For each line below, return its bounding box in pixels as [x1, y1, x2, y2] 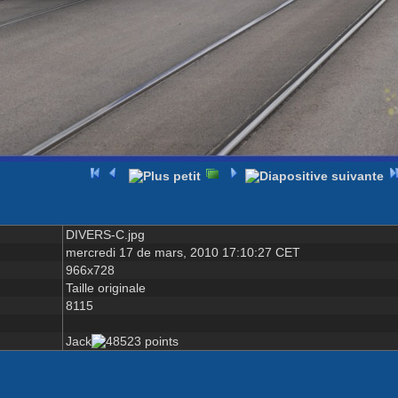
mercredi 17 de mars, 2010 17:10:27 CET [65, 244, 300, 259]
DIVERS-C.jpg [65, 227, 145, 242]
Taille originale [65, 280, 146, 295]
